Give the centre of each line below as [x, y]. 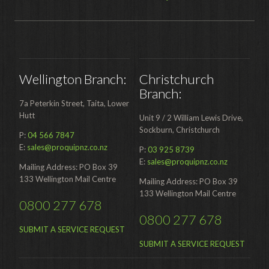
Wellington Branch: [72, 79]
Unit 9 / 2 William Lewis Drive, [191, 117]
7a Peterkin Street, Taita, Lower [74, 103]
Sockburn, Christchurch [179, 129]
